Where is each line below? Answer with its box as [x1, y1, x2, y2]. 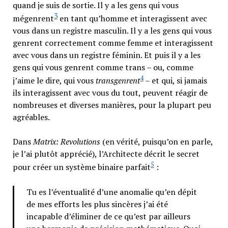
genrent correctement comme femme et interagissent [12, 37, 213, 48]
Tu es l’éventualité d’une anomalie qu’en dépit [26, 186, 197, 197]
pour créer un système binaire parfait [12, 161, 151, 173]
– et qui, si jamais [143, 75, 207, 87]
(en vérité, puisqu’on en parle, [100, 136, 213, 148]
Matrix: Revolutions [33, 136, 100, 148]
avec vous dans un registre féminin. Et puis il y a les [12, 49, 201, 61]
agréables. [12, 111, 50, 123]
